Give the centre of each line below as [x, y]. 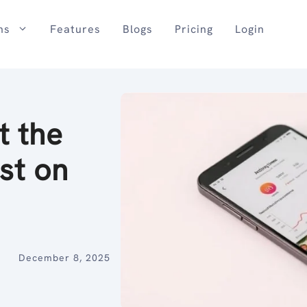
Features [75, 29]
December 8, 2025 [64, 258]
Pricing [194, 29]
